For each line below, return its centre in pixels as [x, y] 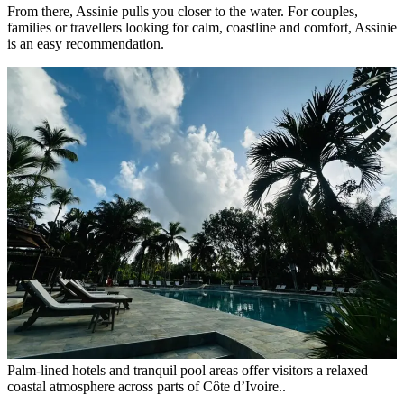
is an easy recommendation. [86, 43]
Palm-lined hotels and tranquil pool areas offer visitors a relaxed [188, 370]
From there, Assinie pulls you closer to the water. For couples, [183, 11]
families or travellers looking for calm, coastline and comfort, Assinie [202, 27]
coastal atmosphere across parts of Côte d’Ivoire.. [147, 386]
